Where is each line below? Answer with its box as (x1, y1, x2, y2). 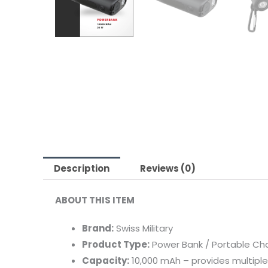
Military (142, 221, 173, 234)
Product (82, 237, 123, 251)
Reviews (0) (140, 162, 196, 175)
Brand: (82, 221, 114, 234)
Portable (212, 237, 252, 251)
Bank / (182, 237, 212, 251)
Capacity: (82, 254, 129, 267)
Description (54, 162, 109, 175)
